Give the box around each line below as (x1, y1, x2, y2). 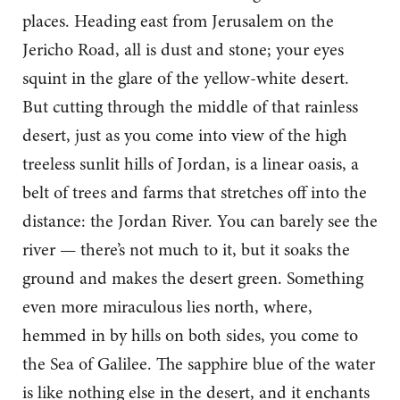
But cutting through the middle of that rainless (22, 95, 358, 120)
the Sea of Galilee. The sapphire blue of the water (22, 352, 375, 377)
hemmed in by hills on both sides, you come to (22, 323, 358, 348)
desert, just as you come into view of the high (22, 123, 347, 148)
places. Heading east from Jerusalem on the (22, 9, 334, 34)
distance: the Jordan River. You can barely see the (22, 209, 378, 234)
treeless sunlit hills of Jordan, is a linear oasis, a (22, 152, 359, 177)
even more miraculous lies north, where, (22, 295, 312, 320)
